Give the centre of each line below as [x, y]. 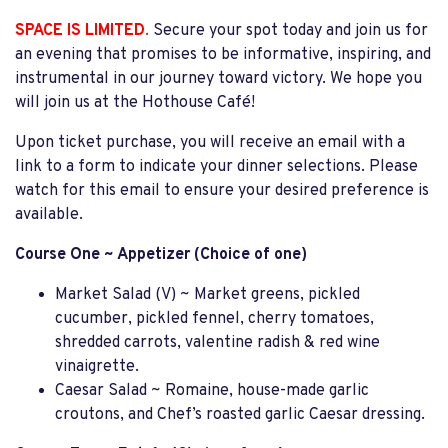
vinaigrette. [97, 367]
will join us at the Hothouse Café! [135, 103]
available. [49, 215]
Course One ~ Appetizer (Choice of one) [161, 255]
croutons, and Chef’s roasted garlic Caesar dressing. [240, 415]
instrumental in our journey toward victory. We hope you [218, 79]
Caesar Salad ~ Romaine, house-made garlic [212, 391]
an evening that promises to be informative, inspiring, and [223, 55]
